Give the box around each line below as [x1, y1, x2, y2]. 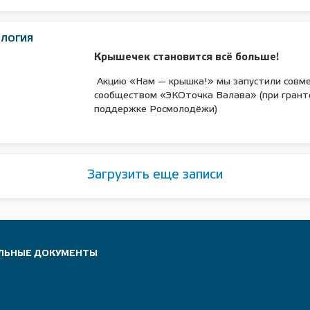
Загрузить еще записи [87, 168, 223, 181]
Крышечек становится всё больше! [94, 53, 280, 63]
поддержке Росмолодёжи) [94, 105, 218, 115]
